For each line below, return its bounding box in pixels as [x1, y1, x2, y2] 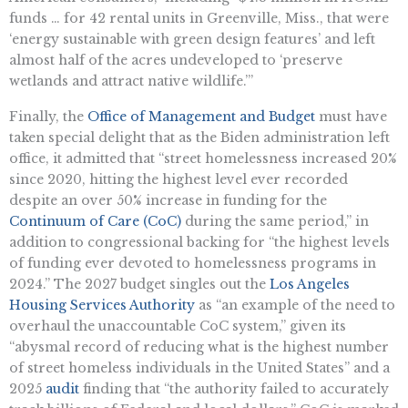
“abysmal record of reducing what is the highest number [9, 339, 389, 356]
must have [315, 108, 387, 126]
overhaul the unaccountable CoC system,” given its [9, 318, 346, 335]
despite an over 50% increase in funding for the [9, 192, 327, 209]
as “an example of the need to [195, 297, 395, 314]
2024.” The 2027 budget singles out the [9, 276, 270, 293]
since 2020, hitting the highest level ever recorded [9, 171, 348, 189]
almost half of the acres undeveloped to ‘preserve [9, 51, 342, 68]
